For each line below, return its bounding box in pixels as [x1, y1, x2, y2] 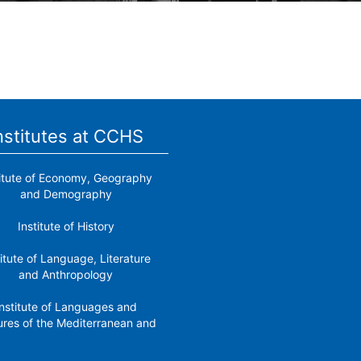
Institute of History [17, 219, 114, 233]
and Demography [19, 187, 112, 201]
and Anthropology [19, 268, 113, 281]
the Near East [30, 332, 102, 346]
